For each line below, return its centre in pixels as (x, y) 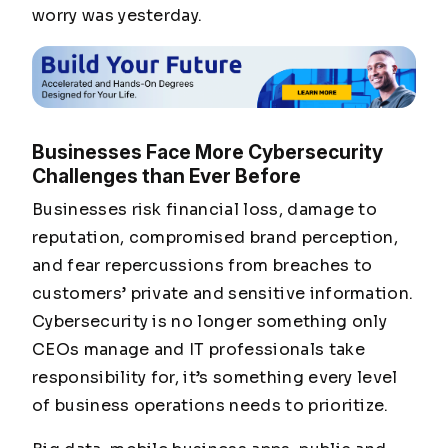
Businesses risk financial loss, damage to (205, 210)
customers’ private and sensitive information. (223, 294)
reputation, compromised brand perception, (215, 238)
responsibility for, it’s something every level (215, 378)
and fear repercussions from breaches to (202, 266)
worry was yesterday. (117, 15)
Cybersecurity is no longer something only (210, 322)
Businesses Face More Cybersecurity (207, 152)
